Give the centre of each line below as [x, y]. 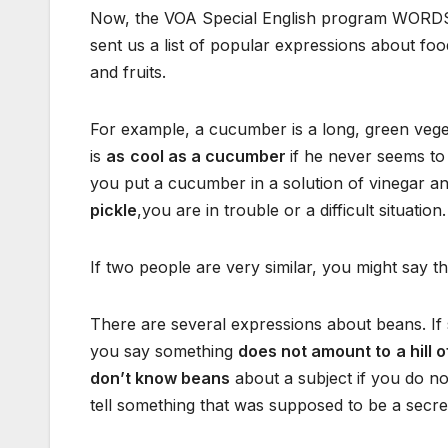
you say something [164, 351]
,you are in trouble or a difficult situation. [291, 210]
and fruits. [128, 72]
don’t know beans [160, 378]
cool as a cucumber [210, 156]
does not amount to [314, 351]
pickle [113, 210]
